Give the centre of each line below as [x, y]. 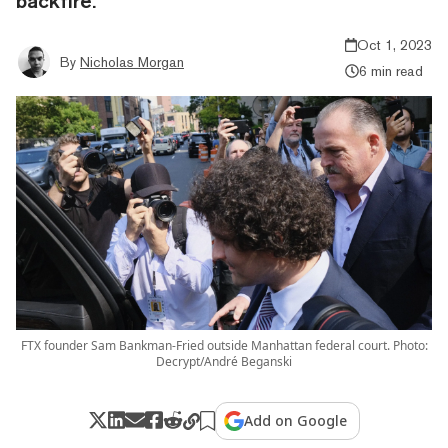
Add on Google [296, 420]
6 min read [390, 70]
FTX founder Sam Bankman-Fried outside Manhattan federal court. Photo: [224, 345]
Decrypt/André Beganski [224, 361]
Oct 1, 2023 [394, 44]
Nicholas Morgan [132, 61]
